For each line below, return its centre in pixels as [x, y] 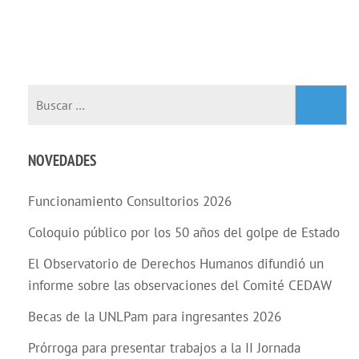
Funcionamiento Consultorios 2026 [130, 201]
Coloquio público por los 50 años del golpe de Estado [184, 232]
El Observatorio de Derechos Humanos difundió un [176, 263]
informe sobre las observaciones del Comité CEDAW [180, 285]
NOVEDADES [62, 160]
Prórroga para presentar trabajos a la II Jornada [164, 347]
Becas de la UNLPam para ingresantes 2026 [155, 316]
